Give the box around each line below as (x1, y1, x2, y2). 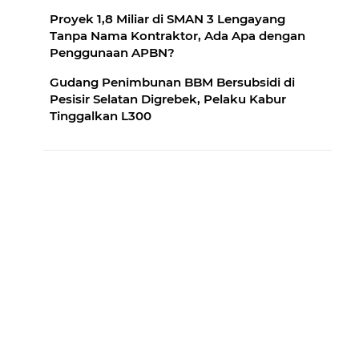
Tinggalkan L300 (50, 107, 151, 123)
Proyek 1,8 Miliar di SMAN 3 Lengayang (50, 10, 285, 26)
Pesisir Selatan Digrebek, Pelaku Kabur (50, 91, 286, 107)
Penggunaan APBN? (50, 44, 175, 60)
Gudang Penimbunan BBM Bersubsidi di (50, 74, 295, 90)
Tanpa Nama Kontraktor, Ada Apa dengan (50, 27, 305, 43)
